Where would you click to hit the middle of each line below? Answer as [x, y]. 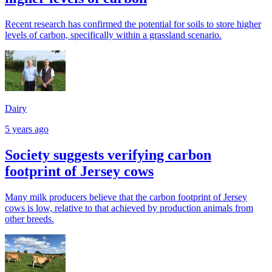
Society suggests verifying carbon [108, 155]
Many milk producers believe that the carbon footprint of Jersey [126, 197]
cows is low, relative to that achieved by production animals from [129, 208]
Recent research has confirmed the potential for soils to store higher [133, 24]
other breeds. [29, 219]
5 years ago [27, 129]
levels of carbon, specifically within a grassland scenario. [113, 35]
